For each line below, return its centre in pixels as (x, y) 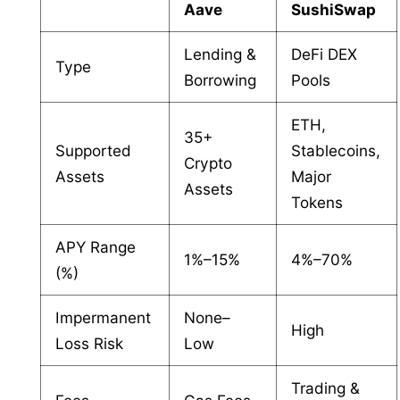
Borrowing (221, 79)
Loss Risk (90, 343)
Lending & (221, 54)
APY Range (96, 246)
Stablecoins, (336, 150)
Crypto (208, 162)
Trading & (326, 387)
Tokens (317, 202)
